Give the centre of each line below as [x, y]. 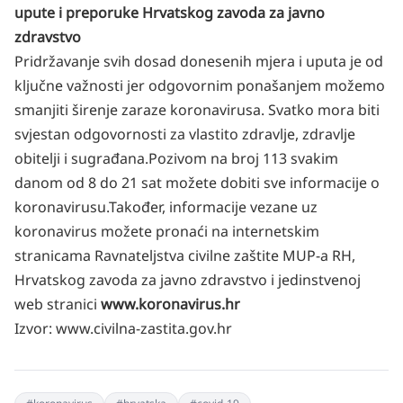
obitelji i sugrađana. [81, 158]
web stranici [56, 304]
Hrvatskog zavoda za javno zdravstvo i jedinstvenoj [188, 280]
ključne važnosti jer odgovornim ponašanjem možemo [200, 85]
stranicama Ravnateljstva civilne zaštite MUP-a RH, [185, 255]
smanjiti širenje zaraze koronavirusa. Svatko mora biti [197, 110]
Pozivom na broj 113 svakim [243, 158]
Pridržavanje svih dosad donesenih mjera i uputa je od [199, 61]
